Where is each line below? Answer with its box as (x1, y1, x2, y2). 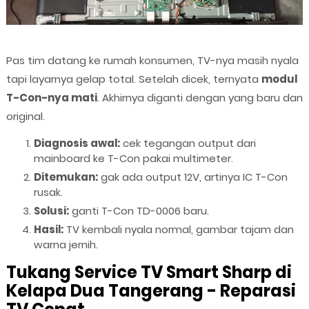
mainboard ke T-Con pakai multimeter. (33, 151, 233, 166)
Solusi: (33, 203, 69, 219)
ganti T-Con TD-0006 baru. (68, 203, 209, 219)
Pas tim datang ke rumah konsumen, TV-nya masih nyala (6, 53, 299, 68)
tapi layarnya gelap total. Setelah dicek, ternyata (6, 72, 261, 87)
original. (6, 109, 45, 124)
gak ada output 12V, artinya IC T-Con (97, 170, 288, 185)
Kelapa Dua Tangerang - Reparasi (6, 279, 296, 303)
